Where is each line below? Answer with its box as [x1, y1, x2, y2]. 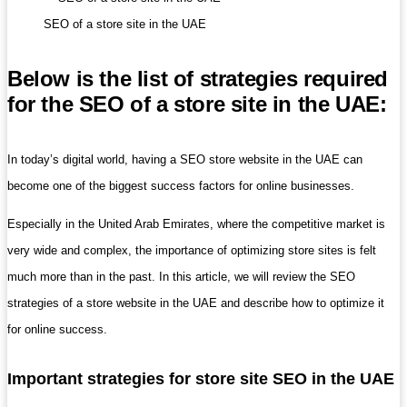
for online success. [7, 322, 107, 336]
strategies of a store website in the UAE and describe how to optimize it [7, 295, 384, 310]
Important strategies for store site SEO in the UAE [7, 369, 394, 388]
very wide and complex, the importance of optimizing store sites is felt [7, 243, 376, 257]
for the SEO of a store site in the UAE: [7, 91, 387, 116]
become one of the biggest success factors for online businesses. [7, 178, 354, 193]
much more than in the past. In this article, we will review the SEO [7, 269, 355, 283]
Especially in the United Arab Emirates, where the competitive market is [7, 216, 385, 231]
